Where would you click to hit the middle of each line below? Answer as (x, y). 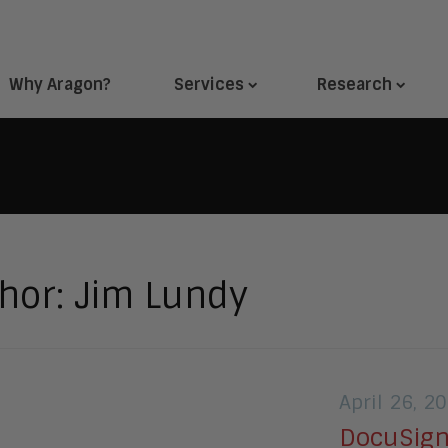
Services (209, 84)
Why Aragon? (60, 84)
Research (354, 84)
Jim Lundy (161, 296)
